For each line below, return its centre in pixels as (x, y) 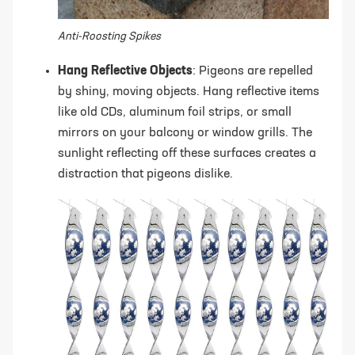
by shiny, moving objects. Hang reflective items (189, 92)
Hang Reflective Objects (125, 71)
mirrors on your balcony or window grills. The (185, 133)
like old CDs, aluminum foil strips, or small (175, 112)
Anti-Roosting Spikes (109, 36)
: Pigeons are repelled (253, 71)
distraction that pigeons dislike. (145, 174)
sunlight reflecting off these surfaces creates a (187, 153)
